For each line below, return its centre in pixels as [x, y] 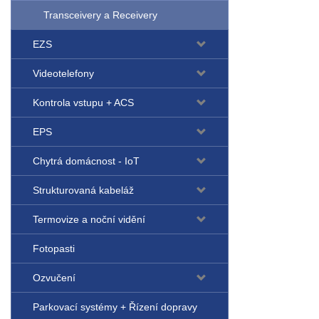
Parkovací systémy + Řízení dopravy [115, 307]
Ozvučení [54, 278]
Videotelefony [63, 74]
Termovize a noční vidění [89, 220]
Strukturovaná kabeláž [83, 190]
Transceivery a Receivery [100, 15]
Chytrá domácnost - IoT [86, 161]
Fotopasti [54, 249]
